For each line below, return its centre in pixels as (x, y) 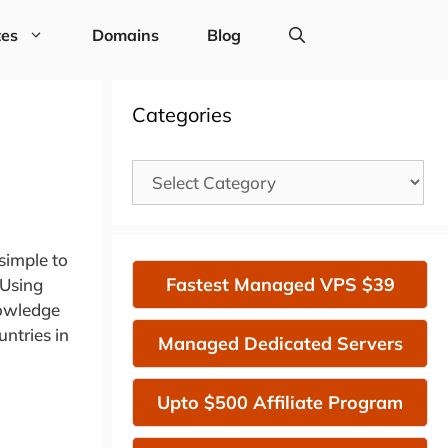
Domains (125, 35)
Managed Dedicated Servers (280, 343)
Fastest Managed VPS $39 (280, 284)
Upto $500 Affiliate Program (280, 402)
